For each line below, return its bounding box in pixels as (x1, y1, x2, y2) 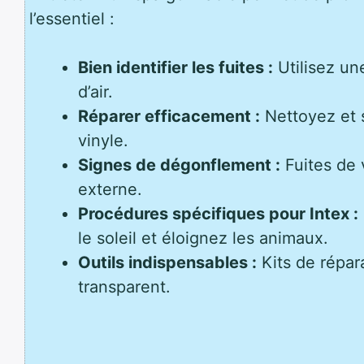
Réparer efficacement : (78, 106, 260, 127)
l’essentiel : (29, 9, 115, 29)
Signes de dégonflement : (78, 155, 280, 175)
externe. (78, 180, 142, 200)
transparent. (78, 277, 171, 297)
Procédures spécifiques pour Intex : (78, 204, 358, 224)
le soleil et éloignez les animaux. (78, 228, 328, 249)
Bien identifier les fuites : (78, 58, 273, 78)
